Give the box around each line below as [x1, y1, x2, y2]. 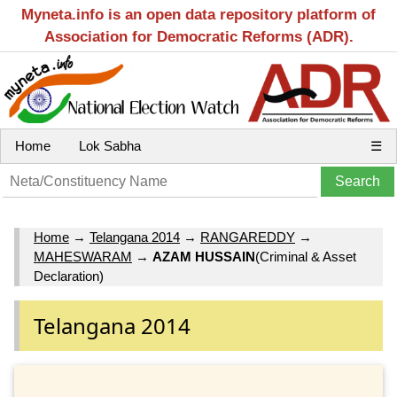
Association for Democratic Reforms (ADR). [43, 28, 354, 45]
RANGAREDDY [200, 230, 295, 245]
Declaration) [34, 269, 104, 284]
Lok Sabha [79, 138, 141, 153]
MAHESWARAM [34, 249, 132, 265]
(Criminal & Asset [255, 249, 356, 265]
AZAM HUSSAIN [152, 249, 255, 265]
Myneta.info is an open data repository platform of [21, 6, 376, 23]
